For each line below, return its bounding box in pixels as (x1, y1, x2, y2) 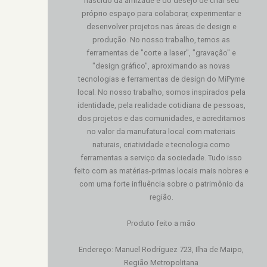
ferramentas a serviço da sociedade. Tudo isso (80, 153, 243, 162)
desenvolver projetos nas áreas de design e (86, 21, 237, 31)
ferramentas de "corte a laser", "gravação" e (86, 48, 237, 57)
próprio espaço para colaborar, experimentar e (81, 8, 241, 18)
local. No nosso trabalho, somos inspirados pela (77, 87, 246, 97)
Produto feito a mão (127, 218, 196, 228)
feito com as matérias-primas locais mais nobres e (74, 166, 249, 175)
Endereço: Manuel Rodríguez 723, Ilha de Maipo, (79, 244, 244, 254)
